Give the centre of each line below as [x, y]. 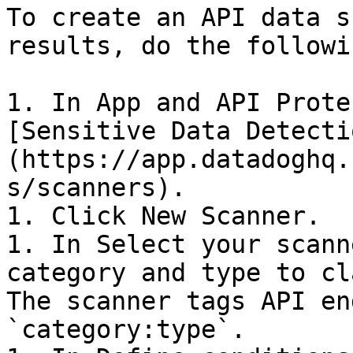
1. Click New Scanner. [163, 216]
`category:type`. [126, 329]
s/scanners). [96, 188]
